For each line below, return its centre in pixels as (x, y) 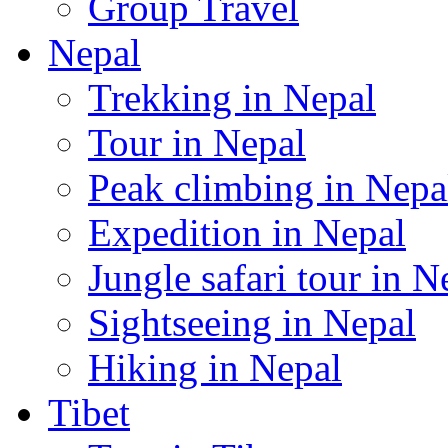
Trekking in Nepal (232, 97)
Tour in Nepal (197, 142)
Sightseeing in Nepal (252, 322)
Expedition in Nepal (247, 232)
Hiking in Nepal (215, 367)
